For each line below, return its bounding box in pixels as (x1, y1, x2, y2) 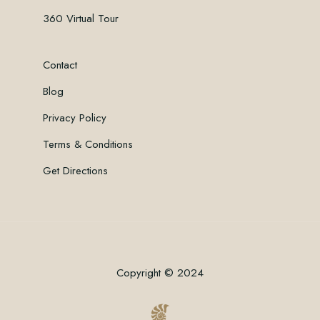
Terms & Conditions (43, 136, 133, 152)
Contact (43, 56, 77, 73)
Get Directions (43, 162, 108, 179)
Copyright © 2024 (116, 264, 204, 281)
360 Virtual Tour (43, 11, 119, 27)
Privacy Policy (43, 109, 106, 126)
